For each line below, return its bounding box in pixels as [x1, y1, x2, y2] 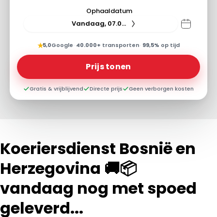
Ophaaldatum [86, 6, 132, 15]
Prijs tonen [86, 61, 131, 72]
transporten [101, 41, 139, 49]
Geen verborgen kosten [129, 84, 194, 93]
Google [51, 41, 73, 49]
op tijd [159, 41, 180, 49]
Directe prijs [90, 84, 123, 93]
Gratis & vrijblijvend [30, 84, 83, 93]
